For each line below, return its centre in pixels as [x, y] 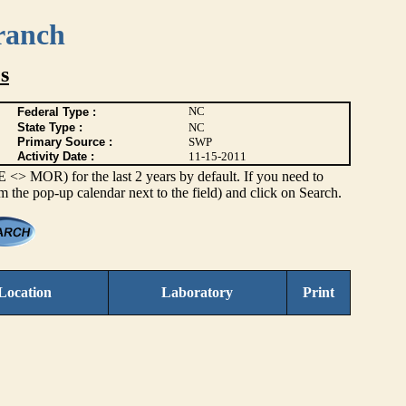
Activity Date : [55, 156]
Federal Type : [56, 112]
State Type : [49, 127]
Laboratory [197, 292]
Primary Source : [64, 142]
